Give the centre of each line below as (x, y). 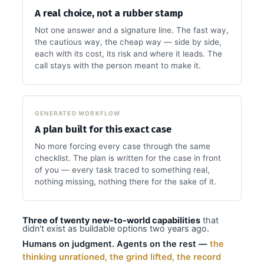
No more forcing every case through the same (123, 146)
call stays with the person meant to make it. (118, 66)
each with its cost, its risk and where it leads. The (128, 54)
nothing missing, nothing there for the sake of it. (126, 182)
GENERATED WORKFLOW (78, 113)
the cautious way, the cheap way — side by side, (128, 42)
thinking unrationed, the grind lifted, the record (122, 257)
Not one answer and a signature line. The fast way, (132, 30)
